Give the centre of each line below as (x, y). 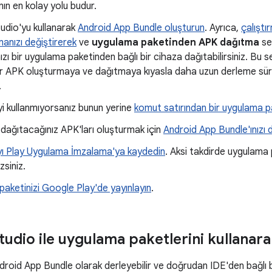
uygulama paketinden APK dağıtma (175, 42)
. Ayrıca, (223, 28)
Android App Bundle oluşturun (141, 28)
